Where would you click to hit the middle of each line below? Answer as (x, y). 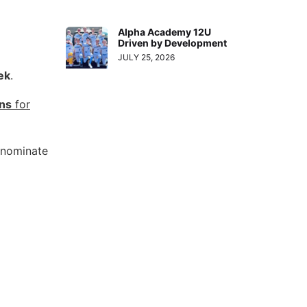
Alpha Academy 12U (165, 32)
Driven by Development (173, 42)
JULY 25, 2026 (147, 57)
